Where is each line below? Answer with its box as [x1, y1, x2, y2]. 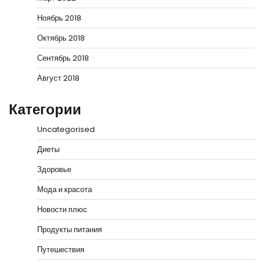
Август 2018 [37, 72, 80, 84]
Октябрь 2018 [37, 32, 85, 44]
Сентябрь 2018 [37, 52, 89, 64]
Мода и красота [37, 184, 92, 196]
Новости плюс [37, 204, 87, 216]
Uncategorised [37, 124, 95, 136]
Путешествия [37, 244, 84, 256]
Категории [9, 100, 81, 120]
